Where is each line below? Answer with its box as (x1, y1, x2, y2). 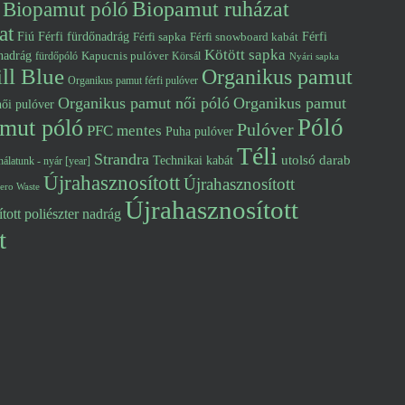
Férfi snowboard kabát (190, 30, 298, 43)
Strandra (94, 150, 149, 168)
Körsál (172, 50, 201, 62)
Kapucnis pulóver (81, 49, 168, 62)
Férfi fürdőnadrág (38, 30, 129, 43)
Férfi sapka (133, 31, 186, 43)
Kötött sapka (204, 46, 286, 63)
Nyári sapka (289, 52, 339, 61)
